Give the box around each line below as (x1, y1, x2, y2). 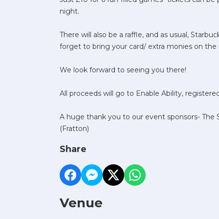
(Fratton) (60, 124, 89, 133)
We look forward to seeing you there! (60, 65, 186, 74)
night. (60, 6, 79, 16)
